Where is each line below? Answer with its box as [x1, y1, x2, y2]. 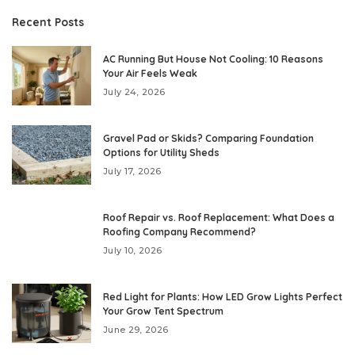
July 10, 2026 [103, 244, 162, 256]
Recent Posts [12, 14, 84, 29]
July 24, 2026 [103, 86, 166, 97]
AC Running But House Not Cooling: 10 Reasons [103, 52, 323, 65]
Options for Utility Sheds [103, 146, 219, 158]
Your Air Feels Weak [103, 67, 197, 79]
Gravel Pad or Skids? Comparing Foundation [103, 132, 314, 144]
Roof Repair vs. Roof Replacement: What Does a [103, 211, 334, 223]
